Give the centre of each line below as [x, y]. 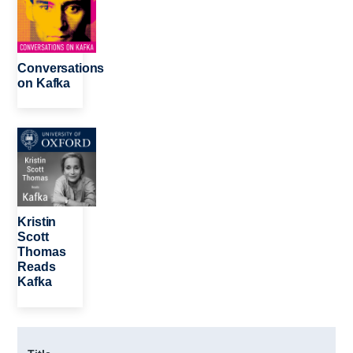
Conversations [61, 68]
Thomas [42, 252]
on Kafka [44, 83]
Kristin [37, 222]
